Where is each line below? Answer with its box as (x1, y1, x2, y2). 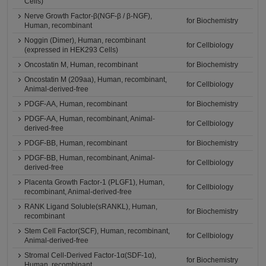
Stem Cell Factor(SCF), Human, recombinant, (24, 227, 170, 235)
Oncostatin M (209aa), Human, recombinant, (24, 75, 167, 84)
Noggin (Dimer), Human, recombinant (24, 36, 146, 45)
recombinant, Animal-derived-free (24, 188, 132, 196)
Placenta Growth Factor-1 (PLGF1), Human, (24, 178, 165, 186)
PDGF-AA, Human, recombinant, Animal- (24, 115, 156, 123)
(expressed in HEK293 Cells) (24, 46, 119, 54)
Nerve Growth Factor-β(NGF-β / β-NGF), (24, 12, 153, 20)
